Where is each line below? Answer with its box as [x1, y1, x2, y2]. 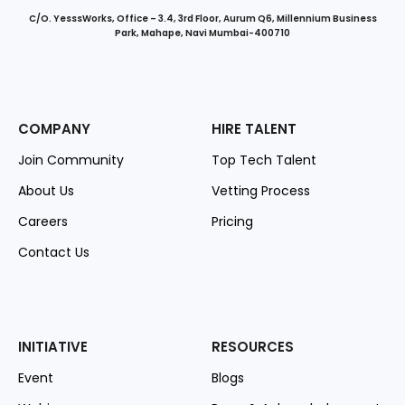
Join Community [18, 151, 124, 170]
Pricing [212, 212, 253, 231]
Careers [18, 212, 68, 231]
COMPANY [18, 119, 90, 139]
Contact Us [18, 243, 89, 262]
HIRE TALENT [212, 119, 297, 139]
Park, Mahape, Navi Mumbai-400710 [115, 26, 290, 41]
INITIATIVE [18, 337, 88, 357]
